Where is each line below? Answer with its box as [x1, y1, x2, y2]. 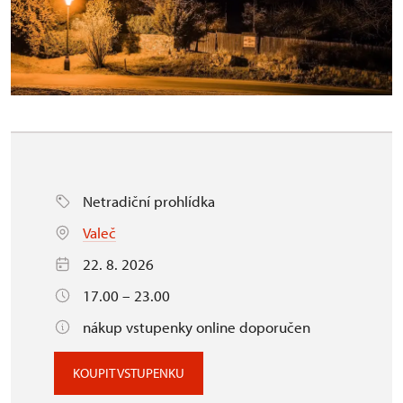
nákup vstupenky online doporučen [83, 317, 310, 336]
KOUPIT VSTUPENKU [73, 363, 184, 381]
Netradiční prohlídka [83, 191, 215, 210]
